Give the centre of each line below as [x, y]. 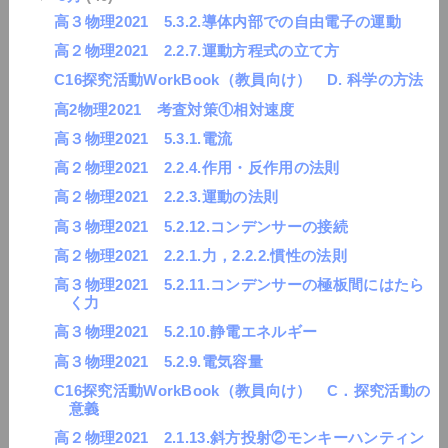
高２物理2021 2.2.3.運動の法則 [166, 197]
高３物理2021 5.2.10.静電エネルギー [185, 332]
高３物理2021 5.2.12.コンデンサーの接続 [200, 226]
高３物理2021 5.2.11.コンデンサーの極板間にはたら [239, 285]
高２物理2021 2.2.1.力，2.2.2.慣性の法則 [200, 255]
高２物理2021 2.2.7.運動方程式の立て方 [196, 51]
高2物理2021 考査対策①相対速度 [174, 109]
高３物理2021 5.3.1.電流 [143, 138]
